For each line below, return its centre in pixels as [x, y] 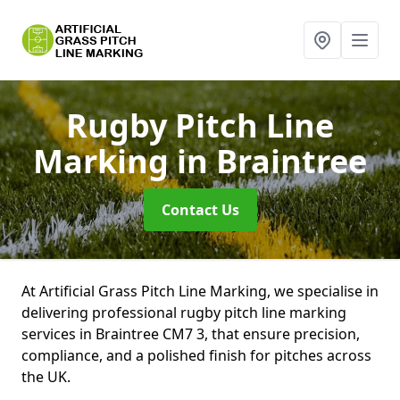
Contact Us [200, 210]
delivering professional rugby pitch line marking [184, 312]
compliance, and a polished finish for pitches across [196, 355]
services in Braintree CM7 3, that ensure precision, [191, 334]
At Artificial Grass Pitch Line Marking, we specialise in [200, 291]
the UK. [46, 377]
